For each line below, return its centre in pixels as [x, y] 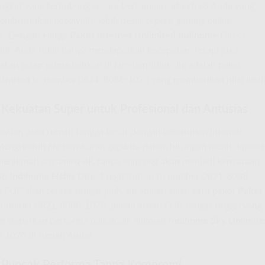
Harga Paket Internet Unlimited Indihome [130, 35]
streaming [61, 161]
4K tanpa [102, 161]
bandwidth [75, 20]
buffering [140, 161]
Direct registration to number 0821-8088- [163, 176]
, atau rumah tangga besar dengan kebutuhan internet [132, 132]
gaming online [204, 20]
